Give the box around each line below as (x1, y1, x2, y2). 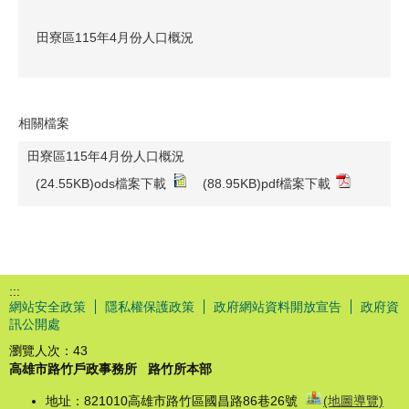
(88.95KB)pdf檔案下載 (203, 175, 330, 191)
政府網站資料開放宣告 (214, 299, 341, 314)
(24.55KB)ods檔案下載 (36, 175, 166, 191)
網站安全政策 (9, 299, 86, 314)
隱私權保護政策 (105, 299, 194, 314)
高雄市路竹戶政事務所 (9, 361, 137, 376)
